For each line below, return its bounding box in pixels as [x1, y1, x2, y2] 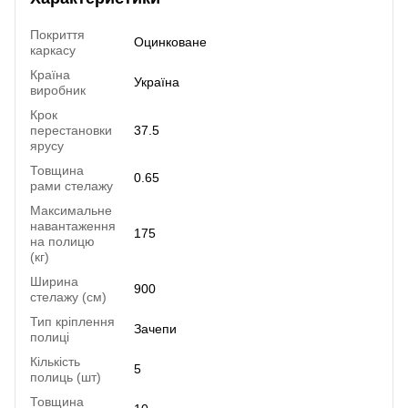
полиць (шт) [30, 369, 101, 384]
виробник [30, 82, 86, 97]
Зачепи [134, 321, 177, 336]
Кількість [30, 353, 80, 369]
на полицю [30, 233, 95, 249]
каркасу [30, 42, 76, 57]
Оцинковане [134, 34, 207, 49]
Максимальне [30, 202, 112, 218]
